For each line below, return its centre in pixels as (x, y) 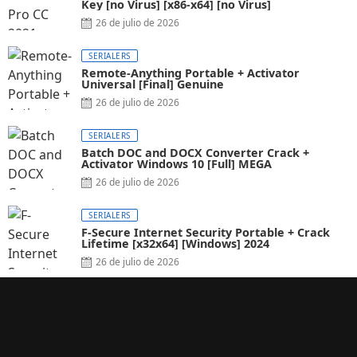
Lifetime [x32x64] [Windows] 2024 (175, 244)
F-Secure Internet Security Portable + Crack (206, 233)
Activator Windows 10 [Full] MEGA (177, 164)
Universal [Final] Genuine (153, 84)
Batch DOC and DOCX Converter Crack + (195, 153)
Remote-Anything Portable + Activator (190, 73)
